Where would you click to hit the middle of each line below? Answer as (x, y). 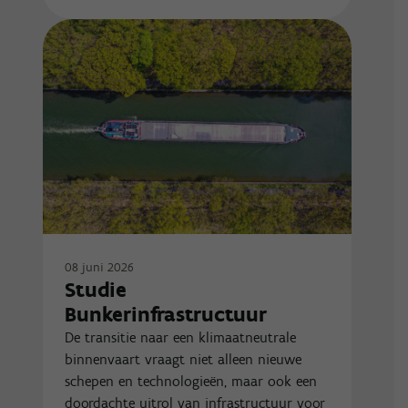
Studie (96, 290)
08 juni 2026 (100, 267)
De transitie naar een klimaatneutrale (181, 338)
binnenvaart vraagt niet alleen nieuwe (184, 360)
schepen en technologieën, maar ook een (191, 382)
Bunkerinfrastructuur (166, 315)
